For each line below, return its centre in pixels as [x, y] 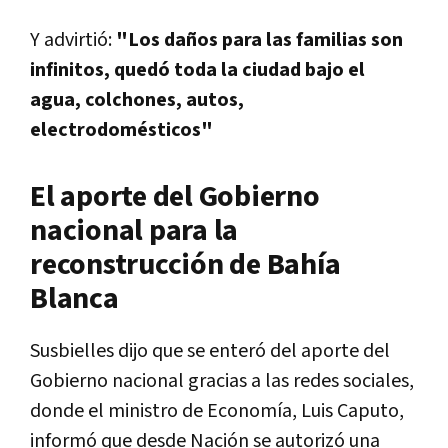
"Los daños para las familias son [259, 40]
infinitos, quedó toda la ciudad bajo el [197, 70]
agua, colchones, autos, [137, 100]
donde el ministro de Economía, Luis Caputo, [217, 411]
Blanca [74, 299]
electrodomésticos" [121, 130]
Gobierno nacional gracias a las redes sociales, [222, 381]
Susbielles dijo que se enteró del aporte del [210, 351]
